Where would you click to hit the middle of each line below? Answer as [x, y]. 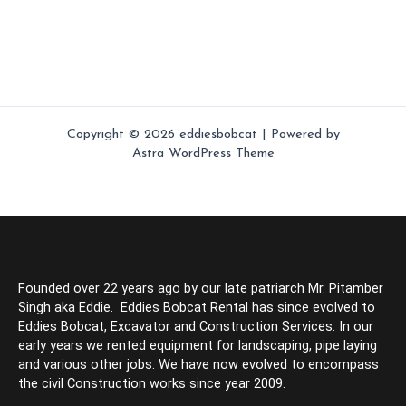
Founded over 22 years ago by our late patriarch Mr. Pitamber [201, 288]
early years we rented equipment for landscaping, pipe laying [198, 345]
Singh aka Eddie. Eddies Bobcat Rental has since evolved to [197, 307]
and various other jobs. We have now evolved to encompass [198, 364]
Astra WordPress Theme [203, 153]
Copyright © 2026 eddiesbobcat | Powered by [203, 134]
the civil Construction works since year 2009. [152, 383]
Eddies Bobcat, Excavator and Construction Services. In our [196, 326]
